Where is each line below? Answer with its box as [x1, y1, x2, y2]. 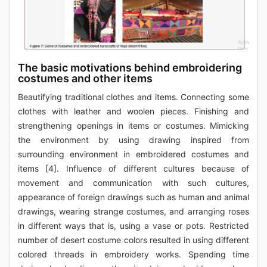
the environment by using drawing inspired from [18, 135, 249, 145]
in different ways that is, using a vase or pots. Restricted [18, 221, 249, 231]
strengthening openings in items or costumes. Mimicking [18, 120, 249, 131]
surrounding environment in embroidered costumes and [18, 149, 249, 160]
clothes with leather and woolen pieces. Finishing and [18, 106, 249, 117]
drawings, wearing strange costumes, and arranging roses [18, 206, 249, 217]
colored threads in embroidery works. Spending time [18, 249, 249, 260]
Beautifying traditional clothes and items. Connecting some [18, 92, 249, 103]
